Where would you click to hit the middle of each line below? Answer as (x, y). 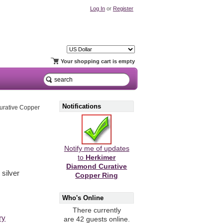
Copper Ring (97, 176)
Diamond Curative (97, 167)
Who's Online (83, 198)
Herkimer (101, 158)
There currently (97, 211)
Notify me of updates (97, 149)
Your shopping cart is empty (98, 61)
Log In (97, 8)
